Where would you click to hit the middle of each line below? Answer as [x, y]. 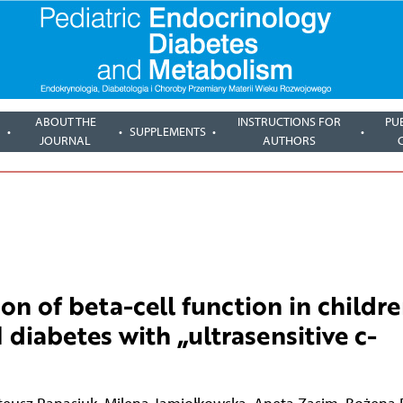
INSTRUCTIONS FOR [290, 122]
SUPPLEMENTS [168, 131]
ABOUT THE [65, 122]
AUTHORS [290, 141]
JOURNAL [66, 141]
